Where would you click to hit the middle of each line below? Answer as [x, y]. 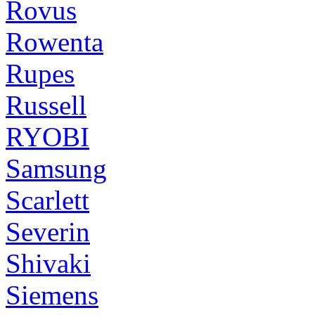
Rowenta [54, 41]
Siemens [52, 295]
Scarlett [47, 200]
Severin [48, 231]
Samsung [56, 168]
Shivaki [48, 263]
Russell [46, 105]
